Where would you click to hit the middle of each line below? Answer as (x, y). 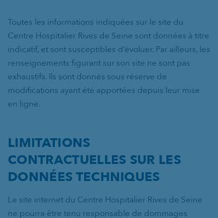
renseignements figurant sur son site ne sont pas (99, 63)
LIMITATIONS (49, 143)
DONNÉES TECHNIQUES (84, 177)
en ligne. (24, 104)
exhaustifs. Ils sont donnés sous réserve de (87, 77)
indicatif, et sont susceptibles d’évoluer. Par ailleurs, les (109, 49)
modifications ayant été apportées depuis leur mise (104, 90)
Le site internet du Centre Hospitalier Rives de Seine (105, 200)
